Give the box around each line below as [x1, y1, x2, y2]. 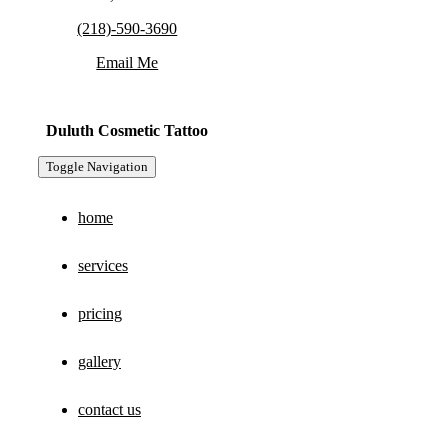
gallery [77, 353, 121, 370]
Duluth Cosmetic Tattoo [46, 122, 209, 139]
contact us [77, 401, 141, 418]
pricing [77, 305, 122, 322]
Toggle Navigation [45, 159, 148, 174]
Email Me [96, 54, 159, 71]
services [77, 257, 128, 274]
